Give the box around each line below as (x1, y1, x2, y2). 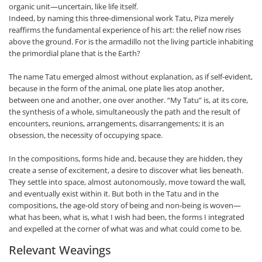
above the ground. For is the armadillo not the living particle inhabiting (9, 36, 253, 47)
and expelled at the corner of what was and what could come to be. (9, 223, 242, 234)
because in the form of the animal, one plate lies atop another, (9, 83, 224, 94)
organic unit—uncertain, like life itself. (9, 1, 138, 12)
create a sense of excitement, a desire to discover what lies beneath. (9, 165, 243, 175)
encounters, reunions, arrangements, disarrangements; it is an (9, 118, 224, 129)
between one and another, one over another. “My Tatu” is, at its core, (9, 95, 248, 105)
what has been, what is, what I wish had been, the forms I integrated (9, 212, 244, 222)
